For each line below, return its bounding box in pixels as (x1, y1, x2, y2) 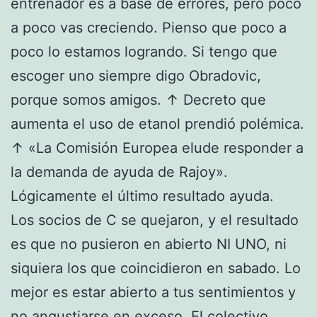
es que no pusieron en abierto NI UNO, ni (11, 235, 287, 253)
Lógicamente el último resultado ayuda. (11, 187, 274, 204)
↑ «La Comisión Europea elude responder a (11, 139, 304, 156)
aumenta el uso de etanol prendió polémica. (11, 115, 304, 132)
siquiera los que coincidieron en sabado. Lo (11, 259, 301, 277)
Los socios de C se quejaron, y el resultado (11, 211, 299, 229)
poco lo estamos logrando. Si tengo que (11, 42, 277, 60)
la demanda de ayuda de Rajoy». (11, 163, 228, 180)
